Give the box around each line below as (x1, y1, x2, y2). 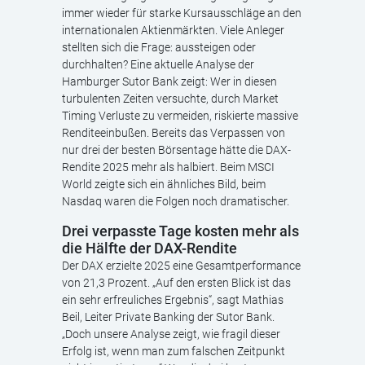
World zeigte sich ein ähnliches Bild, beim (62, 178, 266, 191)
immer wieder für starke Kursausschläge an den (62, 7, 301, 20)
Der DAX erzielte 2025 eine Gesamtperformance (62, 259, 301, 272)
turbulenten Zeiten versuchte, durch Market (62, 92, 279, 105)
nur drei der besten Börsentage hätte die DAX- (62, 143, 291, 156)
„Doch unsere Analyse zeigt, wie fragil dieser (62, 328, 280, 341)
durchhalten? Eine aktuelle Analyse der (62, 58, 254, 71)
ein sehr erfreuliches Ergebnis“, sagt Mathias (62, 293, 284, 306)
